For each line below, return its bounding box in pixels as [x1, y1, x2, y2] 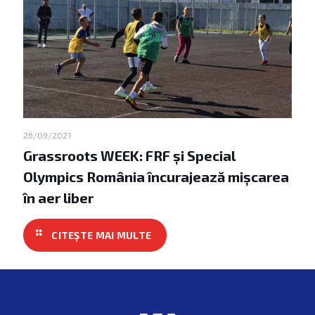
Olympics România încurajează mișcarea [23, 167, 289, 185]
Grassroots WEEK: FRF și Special [23, 146, 236, 164]
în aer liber [23, 188, 94, 206]
